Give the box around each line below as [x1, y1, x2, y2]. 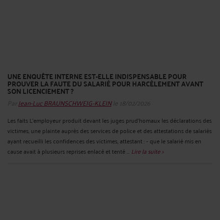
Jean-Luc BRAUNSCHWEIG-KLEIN [18, 96, 111, 109]
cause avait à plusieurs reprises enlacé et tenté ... [7, 146, 131, 157]
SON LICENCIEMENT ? [7, 84, 74, 98]
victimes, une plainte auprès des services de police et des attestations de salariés [7, 125, 212, 136]
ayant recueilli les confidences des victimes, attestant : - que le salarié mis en [7, 136, 201, 146]
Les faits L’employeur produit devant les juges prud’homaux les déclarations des [7, 115, 212, 126]
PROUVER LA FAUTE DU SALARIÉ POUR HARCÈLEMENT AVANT [7, 77, 203, 90]
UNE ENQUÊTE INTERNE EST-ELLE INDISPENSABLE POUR [7, 70, 187, 83]
